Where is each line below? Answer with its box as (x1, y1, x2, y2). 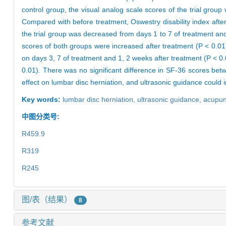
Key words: (22, 95, 63, 104)
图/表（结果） (22, 195, 74, 204)
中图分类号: (22, 112, 62, 121)
